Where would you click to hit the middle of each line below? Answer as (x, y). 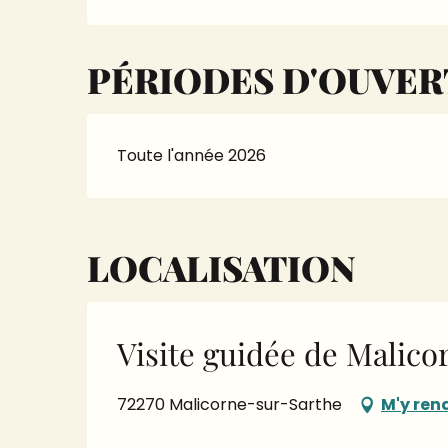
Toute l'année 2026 (192, 155)
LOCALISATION (221, 267)
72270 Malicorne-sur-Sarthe (229, 404)
